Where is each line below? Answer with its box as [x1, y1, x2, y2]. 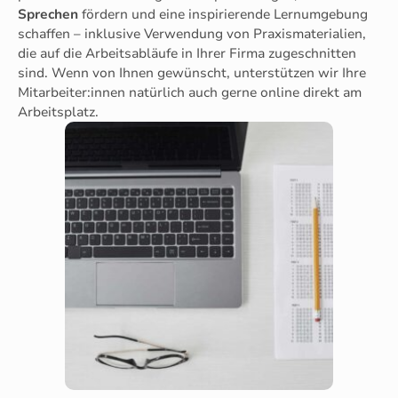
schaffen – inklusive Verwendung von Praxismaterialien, [18, 24, 366, 43]
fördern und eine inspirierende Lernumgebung [78, 4, 368, 23]
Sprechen [18, 4, 78, 23]
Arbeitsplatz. [18, 102, 99, 121]
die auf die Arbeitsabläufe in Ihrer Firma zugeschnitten [18, 44, 356, 62]
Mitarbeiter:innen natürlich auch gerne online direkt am [18, 83, 362, 101]
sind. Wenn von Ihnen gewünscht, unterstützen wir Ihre [18, 63, 366, 82]
